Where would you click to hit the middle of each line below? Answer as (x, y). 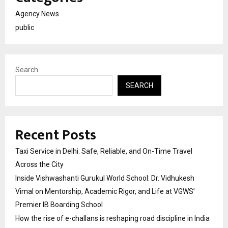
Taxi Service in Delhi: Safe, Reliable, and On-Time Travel (104, 151)
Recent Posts (56, 135)
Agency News (37, 14)
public (25, 28)
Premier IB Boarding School (59, 205)
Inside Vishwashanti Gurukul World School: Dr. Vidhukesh (105, 178)
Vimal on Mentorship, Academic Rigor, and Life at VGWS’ (105, 192)
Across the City (39, 165)
